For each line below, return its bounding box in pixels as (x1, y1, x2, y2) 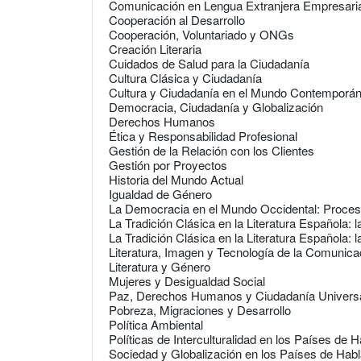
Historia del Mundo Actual (109, 171, 243, 188)
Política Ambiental (109, 316, 203, 333)
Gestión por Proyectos (109, 156, 227, 173)
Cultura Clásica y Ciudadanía (109, 69, 262, 86)
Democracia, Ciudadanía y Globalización (109, 98, 323, 115)
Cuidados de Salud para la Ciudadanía (109, 55, 309, 72)
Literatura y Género (109, 258, 210, 275)
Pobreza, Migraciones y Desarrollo (109, 301, 291, 318)
